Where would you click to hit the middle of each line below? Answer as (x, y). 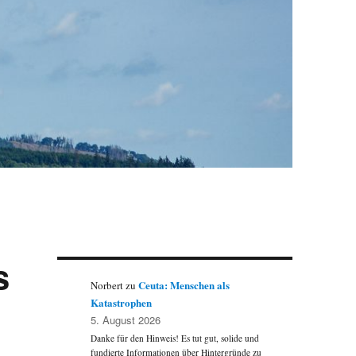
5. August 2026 (126, 320)
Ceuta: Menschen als (184, 285)
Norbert (107, 286)
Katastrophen (122, 303)
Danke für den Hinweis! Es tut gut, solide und (175, 339)
